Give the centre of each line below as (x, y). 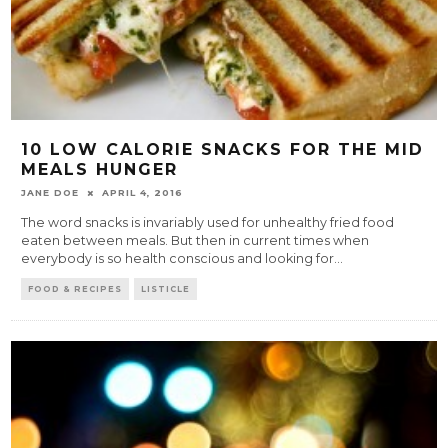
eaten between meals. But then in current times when (195, 241)
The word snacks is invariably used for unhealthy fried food (208, 223)
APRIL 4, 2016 (143, 193)
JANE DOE (50, 193)
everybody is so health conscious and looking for (178, 259)
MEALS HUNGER (100, 170)
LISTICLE (166, 289)
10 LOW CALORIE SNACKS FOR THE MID (223, 150)
